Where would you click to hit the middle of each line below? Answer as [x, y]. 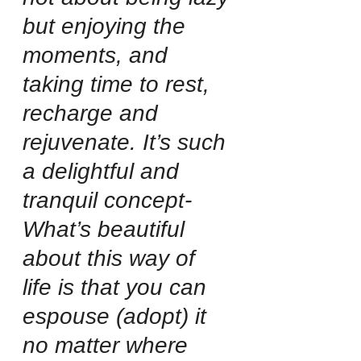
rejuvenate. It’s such [127, 142]
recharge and [93, 113]
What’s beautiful [107, 229]
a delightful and [104, 171]
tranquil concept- [107, 200]
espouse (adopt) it [118, 316]
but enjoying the [107, 26]
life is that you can [118, 287]
